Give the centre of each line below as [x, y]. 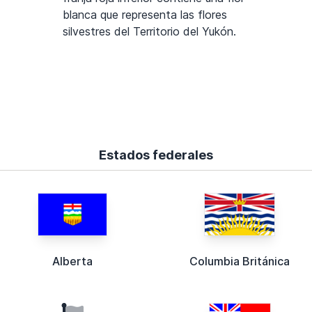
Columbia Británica [240, 261]
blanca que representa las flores [145, 14]
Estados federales [156, 155]
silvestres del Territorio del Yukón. [149, 31]
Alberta [72, 261]
